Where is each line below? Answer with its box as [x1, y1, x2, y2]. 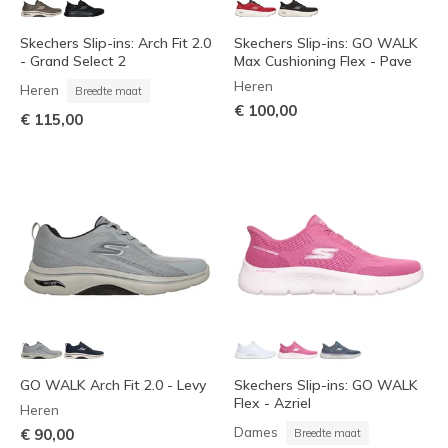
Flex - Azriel [234, 393, 311, 412]
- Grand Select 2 [20, 52, 126, 71]
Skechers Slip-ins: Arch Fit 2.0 [20, 34, 211, 53]
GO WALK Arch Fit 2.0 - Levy [20, 375, 206, 394]
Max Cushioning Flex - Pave [234, 52, 412, 71]
